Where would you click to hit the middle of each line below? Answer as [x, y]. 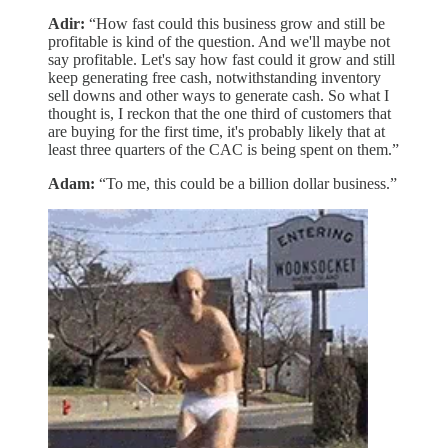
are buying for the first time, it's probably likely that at [216, 132]
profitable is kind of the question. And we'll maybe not [219, 42]
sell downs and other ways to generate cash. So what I [218, 96]
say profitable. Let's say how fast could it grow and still [221, 60]
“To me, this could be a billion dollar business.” [246, 184]
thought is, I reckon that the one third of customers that [219, 114]
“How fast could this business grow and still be [235, 24]
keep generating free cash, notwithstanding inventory [214, 78]
